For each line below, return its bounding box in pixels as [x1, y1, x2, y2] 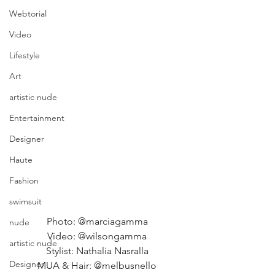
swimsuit [9, 196, 42, 207]
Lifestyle [9, 50, 40, 61]
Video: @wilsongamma [47, 230, 149, 242]
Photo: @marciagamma [46, 215, 150, 227]
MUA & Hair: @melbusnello [37, 259, 159, 271]
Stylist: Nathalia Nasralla [45, 244, 151, 257]
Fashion [9, 175, 39, 187]
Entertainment [9, 112, 64, 124]
